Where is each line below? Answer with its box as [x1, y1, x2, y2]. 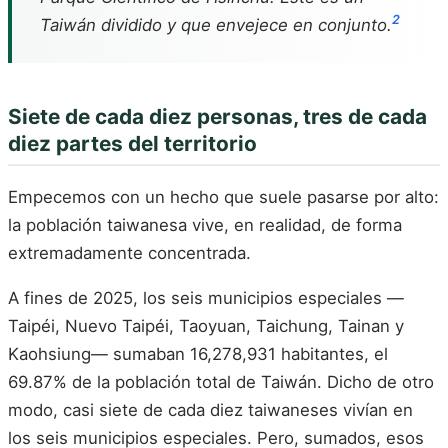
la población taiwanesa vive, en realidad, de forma [8, 214, 402, 235]
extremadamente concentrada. [8, 242, 251, 263]
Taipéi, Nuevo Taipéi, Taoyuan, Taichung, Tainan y [8, 316, 404, 337]
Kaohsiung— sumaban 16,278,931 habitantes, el [8, 344, 388, 365]
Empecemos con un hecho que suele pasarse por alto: [8, 186, 439, 207]
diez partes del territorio [8, 130, 257, 156]
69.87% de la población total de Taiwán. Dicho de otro [8, 372, 434, 393]
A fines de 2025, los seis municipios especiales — [8, 288, 404, 309]
